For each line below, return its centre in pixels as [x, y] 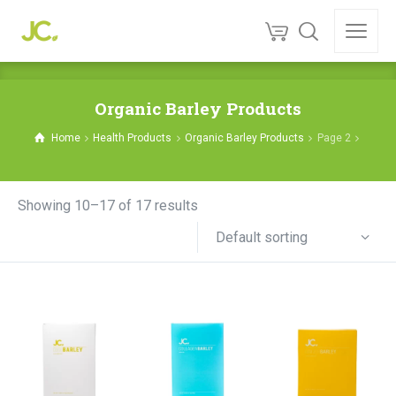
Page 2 [335, 138]
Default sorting [262, 237]
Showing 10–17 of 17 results [108, 206]
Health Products [133, 138]
